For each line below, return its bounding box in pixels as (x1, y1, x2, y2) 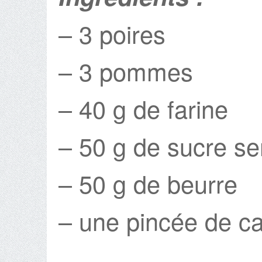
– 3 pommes (58, 53, 193, 88)
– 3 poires (58, 16, 166, 51)
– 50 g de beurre (58, 166, 237, 201)
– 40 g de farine (58, 91, 228, 126)
